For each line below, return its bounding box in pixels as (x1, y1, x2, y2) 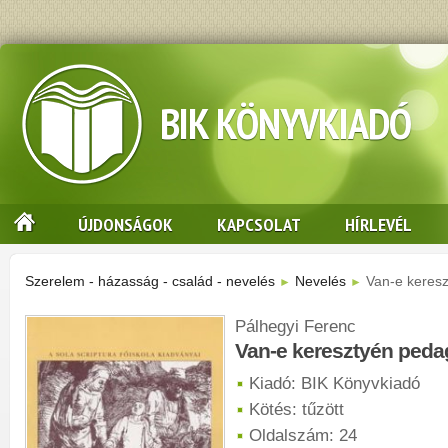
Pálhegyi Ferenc (235, 317, 356, 336)
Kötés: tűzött (249, 400, 344, 420)
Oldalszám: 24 (249, 426, 357, 446)
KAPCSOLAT (217, 212, 301, 236)
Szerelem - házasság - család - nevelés (25, 273, 275, 289)
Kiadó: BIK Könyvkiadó (249, 374, 420, 394)
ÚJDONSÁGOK (78, 212, 173, 236)
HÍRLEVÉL (345, 212, 412, 236)
